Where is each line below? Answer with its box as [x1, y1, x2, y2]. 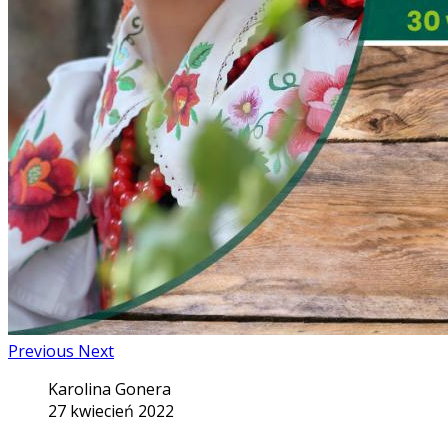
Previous [8, 340, 74, 363]
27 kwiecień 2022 [48, 400, 174, 423]
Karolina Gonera [48, 378, 171, 401]
